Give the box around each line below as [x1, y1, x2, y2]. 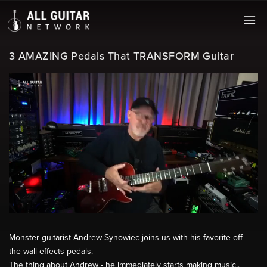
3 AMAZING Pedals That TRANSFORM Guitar [9, 49, 234, 63]
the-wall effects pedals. [9, 246, 93, 257]
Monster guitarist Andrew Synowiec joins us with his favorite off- [9, 232, 245, 243]
